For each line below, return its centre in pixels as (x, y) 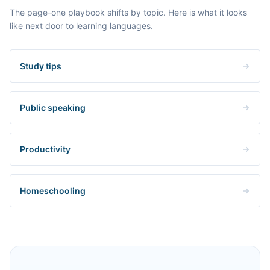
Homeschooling (53, 191)
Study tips (41, 66)
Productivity (45, 149)
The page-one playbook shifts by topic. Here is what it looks (128, 12)
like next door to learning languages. (81, 26)
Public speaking (53, 108)
